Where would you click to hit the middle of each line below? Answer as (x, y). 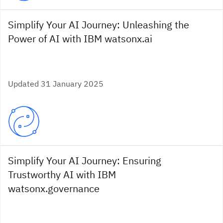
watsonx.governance (54, 188)
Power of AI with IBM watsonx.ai (80, 39)
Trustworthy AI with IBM (62, 174)
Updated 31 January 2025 (56, 84)
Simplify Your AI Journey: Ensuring (85, 161)
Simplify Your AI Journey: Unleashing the (99, 25)
